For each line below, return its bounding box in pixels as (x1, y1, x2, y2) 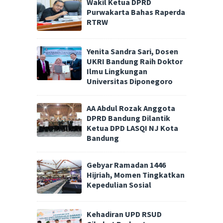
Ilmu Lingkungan (87, 66, 147, 77)
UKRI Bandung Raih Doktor (87, 56, 183, 67)
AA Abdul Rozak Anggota (87, 103, 175, 113)
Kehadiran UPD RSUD (87, 209, 162, 219)
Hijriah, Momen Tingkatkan (87, 169, 185, 180)
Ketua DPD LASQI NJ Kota (87, 122, 178, 133)
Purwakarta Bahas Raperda (87, 7, 185, 17)
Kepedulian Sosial (87, 179, 151, 190)
